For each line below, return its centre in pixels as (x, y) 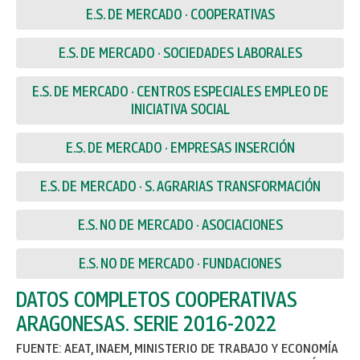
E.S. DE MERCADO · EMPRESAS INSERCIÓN (180, 147)
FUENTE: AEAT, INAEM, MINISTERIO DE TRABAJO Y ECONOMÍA (177, 348)
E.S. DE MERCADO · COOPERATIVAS (180, 14)
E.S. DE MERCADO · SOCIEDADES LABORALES (180, 53)
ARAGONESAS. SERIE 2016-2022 (146, 323)
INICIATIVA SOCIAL (180, 109)
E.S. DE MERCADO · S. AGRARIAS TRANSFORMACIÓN (180, 186)
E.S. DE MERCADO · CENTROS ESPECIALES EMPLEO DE (180, 91)
